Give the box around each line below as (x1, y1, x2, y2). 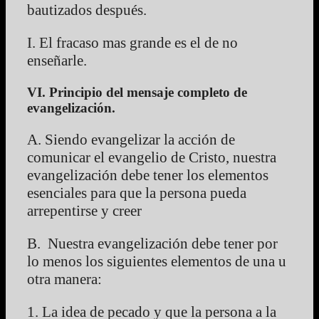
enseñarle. (27, 52, 87, 70)
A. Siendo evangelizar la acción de (27, 131, 235, 149)
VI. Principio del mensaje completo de (27, 85, 247, 100)
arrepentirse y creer (27, 202, 142, 220)
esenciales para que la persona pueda (27, 184, 246, 202)
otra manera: (27, 271, 102, 288)
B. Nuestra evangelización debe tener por (27, 235, 278, 253)
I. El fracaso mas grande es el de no (27, 34, 238, 52)
